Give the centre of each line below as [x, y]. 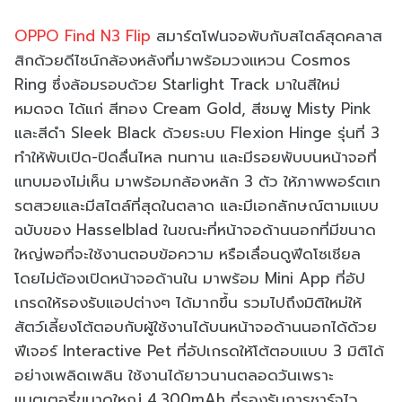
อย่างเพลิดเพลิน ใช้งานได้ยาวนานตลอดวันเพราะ [174, 376]
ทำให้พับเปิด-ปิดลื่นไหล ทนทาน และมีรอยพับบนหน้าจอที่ [196, 157]
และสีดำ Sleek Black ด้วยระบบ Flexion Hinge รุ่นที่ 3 [197, 133]
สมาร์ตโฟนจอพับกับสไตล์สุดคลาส [267, 36]
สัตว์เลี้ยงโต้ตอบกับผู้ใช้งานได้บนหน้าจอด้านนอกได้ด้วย [196, 327]
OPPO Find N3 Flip [83, 36]
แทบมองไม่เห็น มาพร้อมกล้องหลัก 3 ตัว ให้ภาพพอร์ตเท [197, 182]
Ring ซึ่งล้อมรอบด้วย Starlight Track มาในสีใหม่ [177, 85]
